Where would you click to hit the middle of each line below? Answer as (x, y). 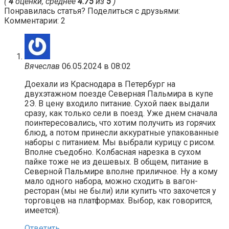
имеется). (42, 211)
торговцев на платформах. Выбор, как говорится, (118, 201)
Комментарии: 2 (35, 21)
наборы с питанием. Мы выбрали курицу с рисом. (120, 143)
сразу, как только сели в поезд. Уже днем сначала (121, 113)
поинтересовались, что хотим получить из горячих (120, 123)
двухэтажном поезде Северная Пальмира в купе (119, 94)
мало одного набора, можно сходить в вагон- (111, 181)
